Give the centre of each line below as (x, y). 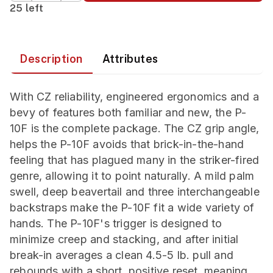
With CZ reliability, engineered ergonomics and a (134, 97)
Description (51, 59)
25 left (27, 8)
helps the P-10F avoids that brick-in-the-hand (127, 144)
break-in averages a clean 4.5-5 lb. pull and (122, 255)
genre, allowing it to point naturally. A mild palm (132, 176)
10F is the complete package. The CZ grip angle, (135, 128)
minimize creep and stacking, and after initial (124, 239)
